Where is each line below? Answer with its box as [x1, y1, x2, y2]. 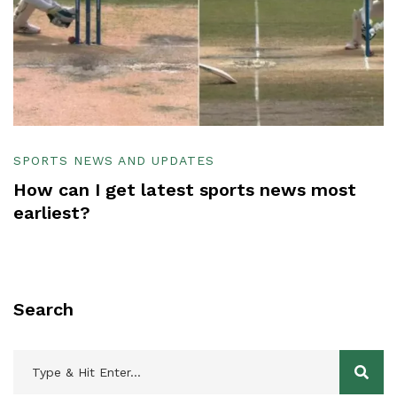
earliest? [13, 202, 90, 224]
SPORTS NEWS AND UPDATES [13, 153, 214, 168]
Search [13, 299, 74, 321]
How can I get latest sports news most [13, 179, 356, 201]
